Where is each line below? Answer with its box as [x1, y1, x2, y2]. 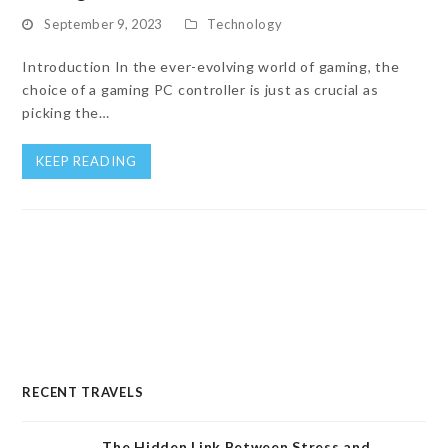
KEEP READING [36, 153, 138, 169]
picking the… [22, 104, 110, 121]
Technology [207, 16, 283, 32]
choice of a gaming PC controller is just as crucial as [22, 81, 379, 98]
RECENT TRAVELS [22, 384, 144, 400]
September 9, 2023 [44, 16, 163, 32]
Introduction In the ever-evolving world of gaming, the [22, 58, 400, 75]
